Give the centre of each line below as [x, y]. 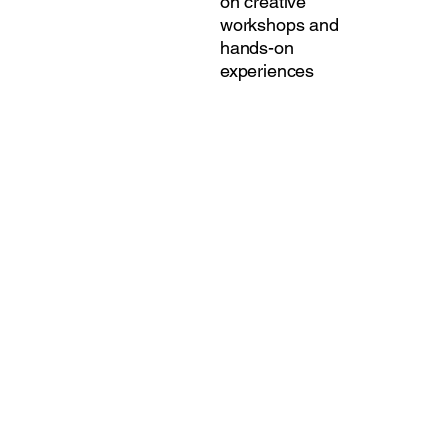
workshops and [279, 24]
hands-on [256, 47]
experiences [267, 70]
